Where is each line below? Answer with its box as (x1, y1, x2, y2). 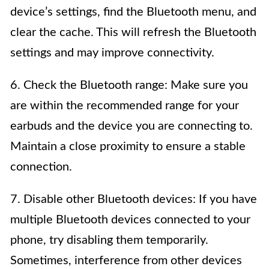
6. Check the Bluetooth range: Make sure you (10, 79, 248, 92)
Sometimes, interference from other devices (10, 255, 242, 267)
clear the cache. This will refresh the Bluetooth (10, 26, 256, 39)
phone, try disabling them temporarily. (10, 234, 208, 247)
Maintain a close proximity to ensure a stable (10, 141, 246, 153)
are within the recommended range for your (10, 100, 239, 112)
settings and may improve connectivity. (10, 47, 214, 59)
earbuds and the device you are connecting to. (10, 120, 253, 133)
